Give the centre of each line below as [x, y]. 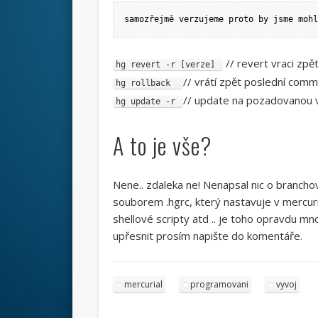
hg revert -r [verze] [168, 64]
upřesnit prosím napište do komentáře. [207, 235]
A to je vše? [162, 145]
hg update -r [148, 101]
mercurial [143, 284]
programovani [219, 284]
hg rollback [148, 83]
